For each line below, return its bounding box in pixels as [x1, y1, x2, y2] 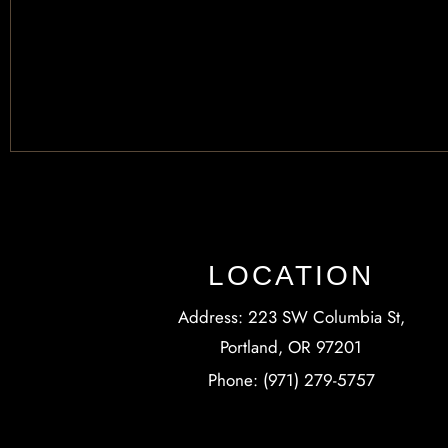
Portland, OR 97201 [220, 334, 363, 359]
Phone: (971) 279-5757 [207, 368, 375, 393]
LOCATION [208, 260, 375, 291]
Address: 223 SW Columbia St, [177, 304, 405, 329]
